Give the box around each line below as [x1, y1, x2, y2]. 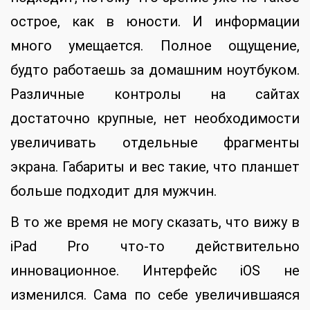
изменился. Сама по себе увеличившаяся [10, 286, 300, 304]
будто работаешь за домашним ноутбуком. [10, 62, 300, 79]
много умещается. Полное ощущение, [10, 37, 300, 55]
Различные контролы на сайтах [10, 86, 300, 103]
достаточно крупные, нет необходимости [10, 110, 300, 127]
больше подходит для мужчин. [10, 183, 217, 200]
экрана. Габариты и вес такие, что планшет [10, 158, 300, 176]
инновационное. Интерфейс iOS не [10, 262, 300, 280]
